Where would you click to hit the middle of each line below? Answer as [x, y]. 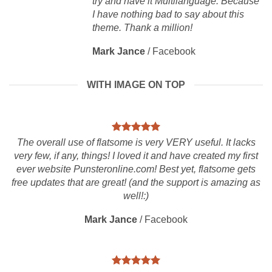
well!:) [136, 196]
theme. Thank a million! [142, 28]
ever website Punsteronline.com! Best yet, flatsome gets [136, 169]
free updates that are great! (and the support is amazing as [136, 182]
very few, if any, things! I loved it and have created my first [136, 156]
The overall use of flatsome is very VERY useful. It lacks [136, 142]
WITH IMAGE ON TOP [136, 85]
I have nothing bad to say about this [168, 14]
